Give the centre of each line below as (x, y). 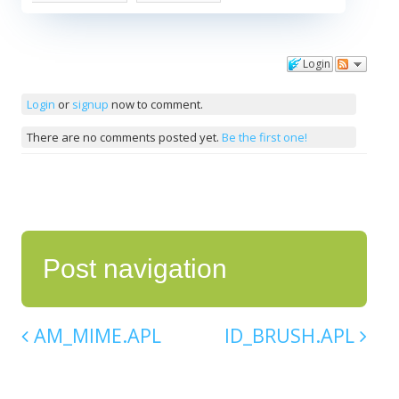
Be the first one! (264, 137)
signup (90, 104)
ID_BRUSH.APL (292, 336)
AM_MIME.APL (95, 336)
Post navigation (135, 269)
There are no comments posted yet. (124, 137)
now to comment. (155, 104)
